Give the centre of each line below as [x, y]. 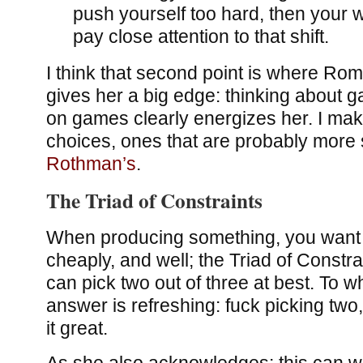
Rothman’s [91, 164]
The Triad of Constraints [154, 200]
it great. [77, 328]
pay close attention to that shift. [201, 36]
